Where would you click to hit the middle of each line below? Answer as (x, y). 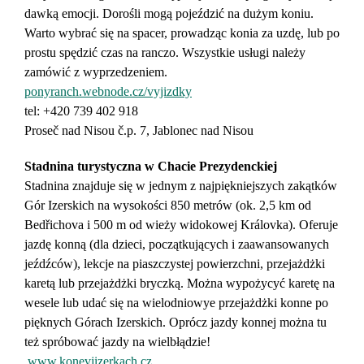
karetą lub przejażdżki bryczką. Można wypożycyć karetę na (180, 283)
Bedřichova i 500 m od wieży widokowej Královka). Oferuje (181, 225)
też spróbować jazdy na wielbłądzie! (117, 342)
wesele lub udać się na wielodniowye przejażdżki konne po (176, 303)
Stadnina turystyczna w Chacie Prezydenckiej (151, 166)
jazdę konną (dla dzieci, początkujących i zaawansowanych (177, 244)
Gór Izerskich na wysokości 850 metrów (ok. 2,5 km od (168, 205)
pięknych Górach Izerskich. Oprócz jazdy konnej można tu (175, 322)
